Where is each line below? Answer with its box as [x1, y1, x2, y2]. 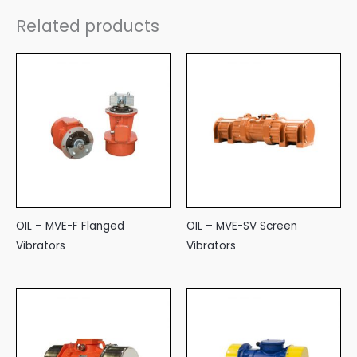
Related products [16, 14, 159, 38]
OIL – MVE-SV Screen [186, 218, 297, 234]
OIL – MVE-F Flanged [16, 218, 124, 234]
